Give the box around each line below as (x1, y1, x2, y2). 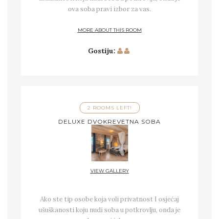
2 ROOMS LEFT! (87, 105, 132, 111)
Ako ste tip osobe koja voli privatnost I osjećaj (40, 195, 179, 203)
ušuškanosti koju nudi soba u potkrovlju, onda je (39, 205, 180, 214)
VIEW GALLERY (90, 168, 129, 175)
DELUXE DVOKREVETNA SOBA (58, 118, 161, 126)
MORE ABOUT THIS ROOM (77, 27, 142, 34)
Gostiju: (88, 46, 115, 56)
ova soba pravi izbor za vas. (68, 4, 151, 13)
